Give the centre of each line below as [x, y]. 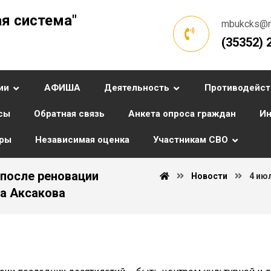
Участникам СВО [191, 140]
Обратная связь [69, 114]
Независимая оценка [82, 140]
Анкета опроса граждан [182, 114]
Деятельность [137, 88]
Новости [210, 176]
